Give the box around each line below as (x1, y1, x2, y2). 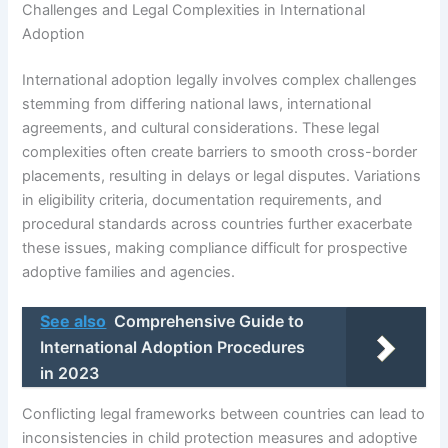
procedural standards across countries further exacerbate (22, 214, 413, 233)
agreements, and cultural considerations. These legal (22, 118, 380, 137)
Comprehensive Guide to (114, 311, 305, 332)
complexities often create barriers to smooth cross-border (22, 142, 418, 161)
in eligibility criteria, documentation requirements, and (22, 190, 383, 209)
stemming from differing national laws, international (22, 94, 372, 113)
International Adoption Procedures (40, 337, 306, 358)
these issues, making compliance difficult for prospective (22, 238, 408, 257)
